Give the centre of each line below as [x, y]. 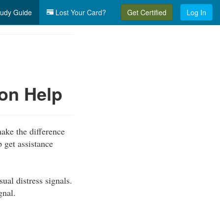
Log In [196, 12]
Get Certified [147, 12]
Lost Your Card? [80, 12]
